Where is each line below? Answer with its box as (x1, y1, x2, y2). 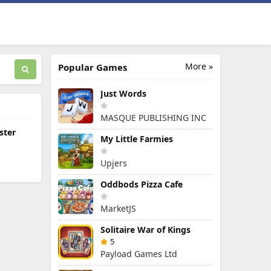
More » (185, 60, 213, 72)
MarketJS (100, 203, 136, 214)
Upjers (100, 157, 127, 169)
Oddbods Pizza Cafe (100, 178, 183, 190)
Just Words (100, 88, 146, 99)
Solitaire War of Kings (100, 224, 191, 235)
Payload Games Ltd (100, 248, 177, 260)
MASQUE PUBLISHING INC (100, 112, 206, 123)
